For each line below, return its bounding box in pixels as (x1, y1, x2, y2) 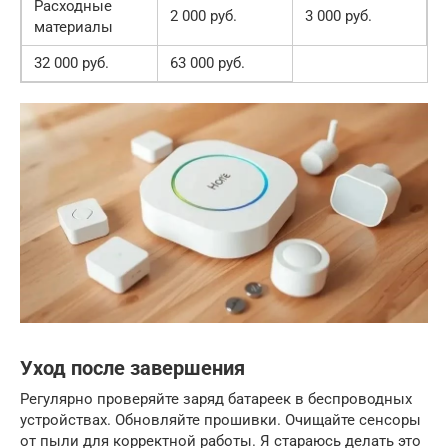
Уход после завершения (20, 357, 245, 381)
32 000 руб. (34, 54, 109, 73)
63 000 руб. (170, 54, 245, 73)
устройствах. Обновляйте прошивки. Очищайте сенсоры (20, 410, 421, 429)
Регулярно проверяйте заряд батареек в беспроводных (20, 389, 412, 408)
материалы (34, 18, 113, 37)
